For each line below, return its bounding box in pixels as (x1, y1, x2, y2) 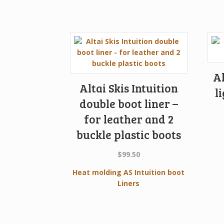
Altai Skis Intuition (79, 80, 178, 95)
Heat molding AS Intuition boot (72, 167, 185, 177)
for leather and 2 (83, 111, 173, 126)
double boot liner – (79, 95, 178, 111)
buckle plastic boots (76, 126, 181, 142)
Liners (117, 178, 140, 188)
